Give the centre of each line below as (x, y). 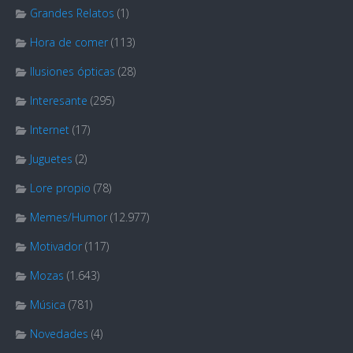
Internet (50, 130)
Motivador (56, 247)
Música (48, 305)
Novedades (59, 334)
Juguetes (51, 159)
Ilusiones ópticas (72, 72)
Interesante (59, 101)
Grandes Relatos (72, 13)
